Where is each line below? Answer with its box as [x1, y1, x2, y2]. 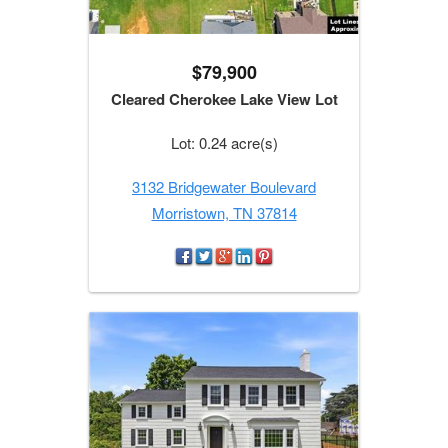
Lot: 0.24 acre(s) [170, 132, 278, 154]
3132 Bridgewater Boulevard [132, 176, 316, 198]
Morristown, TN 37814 [151, 202, 297, 224]
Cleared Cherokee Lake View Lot [110, 88, 338, 111]
